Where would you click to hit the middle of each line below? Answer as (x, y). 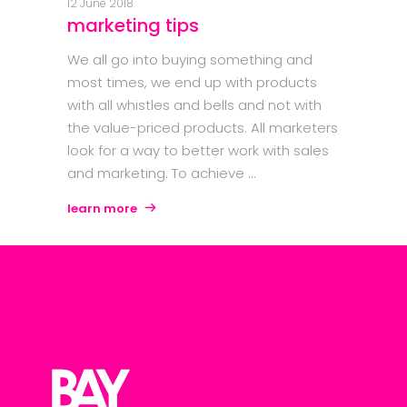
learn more (102, 209)
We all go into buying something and (190, 60)
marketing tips (133, 26)
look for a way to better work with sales (198, 151)
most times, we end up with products (192, 83)
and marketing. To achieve (158, 174)
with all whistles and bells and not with (194, 105)
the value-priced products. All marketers (203, 128)
